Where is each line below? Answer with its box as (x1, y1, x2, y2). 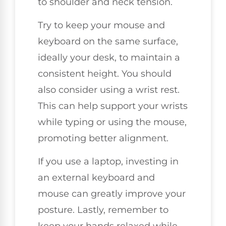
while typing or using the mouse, (38, 117, 187, 128)
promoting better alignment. (38, 133, 168, 144)
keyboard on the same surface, (38, 36, 178, 47)
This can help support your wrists (38, 100, 188, 112)
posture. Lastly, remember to (38, 204, 168, 216)
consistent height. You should (38, 68, 172, 80)
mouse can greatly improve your (38, 188, 186, 200)
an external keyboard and (38, 172, 155, 184)
